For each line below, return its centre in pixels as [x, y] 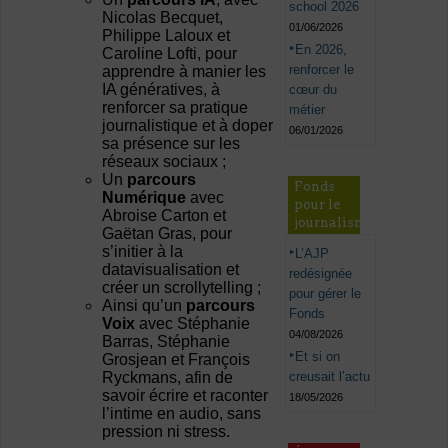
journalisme [334, 222]
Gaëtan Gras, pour [167, 234]
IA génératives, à [161, 90]
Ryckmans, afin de [168, 378]
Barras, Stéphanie [166, 342]
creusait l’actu [330, 376]
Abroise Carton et [164, 216]
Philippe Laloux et [166, 36]
